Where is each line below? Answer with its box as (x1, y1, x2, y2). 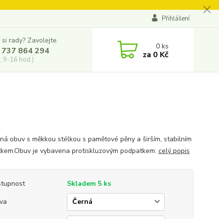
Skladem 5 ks (66, 179, 111, 188)
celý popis (158, 146, 190, 155)
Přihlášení (161, 14, 190, 23)
